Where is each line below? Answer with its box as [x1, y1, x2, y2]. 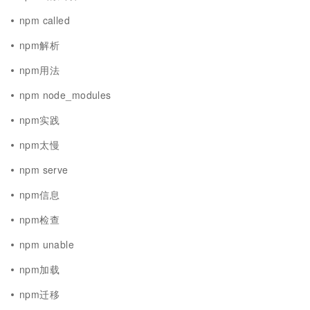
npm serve [19, 163, 69, 176]
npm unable [19, 237, 75, 251]
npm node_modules [19, 88, 111, 102]
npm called [19, 13, 71, 27]
